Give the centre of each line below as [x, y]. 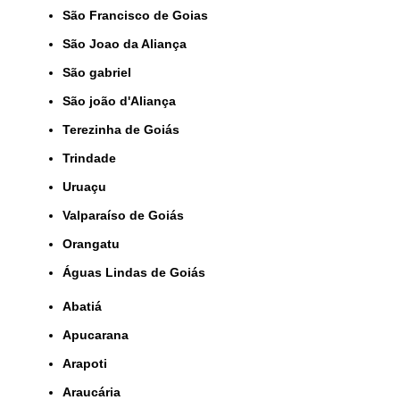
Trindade [93, 158]
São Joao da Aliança [129, 43]
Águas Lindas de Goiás [138, 272]
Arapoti [89, 363]
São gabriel [101, 72]
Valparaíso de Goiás [127, 215]
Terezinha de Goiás [125, 129]
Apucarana [100, 334]
